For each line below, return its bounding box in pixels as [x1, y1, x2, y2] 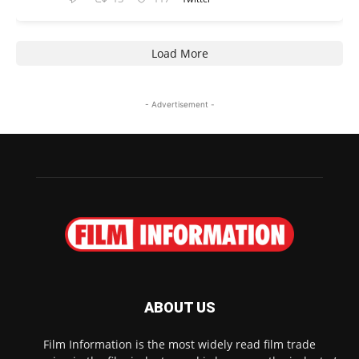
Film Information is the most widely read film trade [43, 336, 316, 352]
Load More [151, 46, 208, 62]
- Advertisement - [144, 99, 215, 110]
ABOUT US [143, 298, 216, 316]
